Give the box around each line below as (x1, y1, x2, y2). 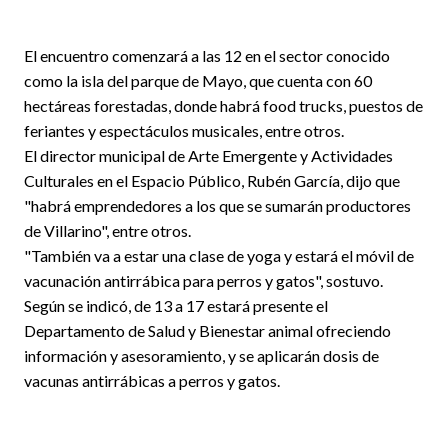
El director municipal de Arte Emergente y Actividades (24, 145, 393, 165)
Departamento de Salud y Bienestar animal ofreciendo (24, 320, 391, 340)
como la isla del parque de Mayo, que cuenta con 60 (24, 70, 372, 90)
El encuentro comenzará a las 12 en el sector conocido (24, 45, 390, 65)
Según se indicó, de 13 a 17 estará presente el (24, 295, 328, 315)
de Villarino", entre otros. (24, 220, 191, 240)
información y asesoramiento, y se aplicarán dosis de (24, 345, 379, 365)
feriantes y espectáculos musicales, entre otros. (24, 120, 344, 140)
